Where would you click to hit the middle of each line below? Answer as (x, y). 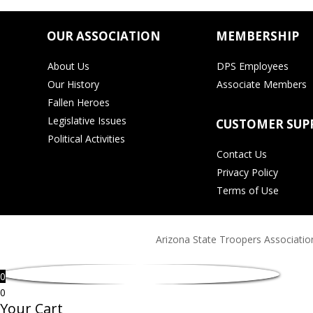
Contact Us (242, 154)
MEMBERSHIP (258, 36)
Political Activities (87, 138)
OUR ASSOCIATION (104, 36)
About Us (69, 66)
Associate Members (262, 84)
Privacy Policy (248, 172)
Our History (74, 84)
